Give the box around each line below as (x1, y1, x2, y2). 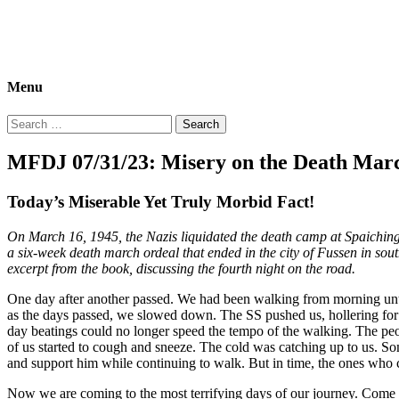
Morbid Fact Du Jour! (7, 14, 130, 29)
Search (6, 113, 45, 129)
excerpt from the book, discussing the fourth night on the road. (7, 261, 355, 277)
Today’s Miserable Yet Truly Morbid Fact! (7, 192, 314, 212)
